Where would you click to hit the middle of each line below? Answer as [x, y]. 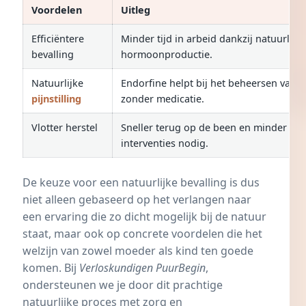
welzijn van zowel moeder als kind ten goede [138, 250]
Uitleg [136, 10]
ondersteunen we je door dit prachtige [123, 284]
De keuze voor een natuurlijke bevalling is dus [141, 182]
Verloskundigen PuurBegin [142, 267]
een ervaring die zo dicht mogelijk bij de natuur [144, 216]
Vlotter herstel [65, 127]
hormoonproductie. [167, 54]
